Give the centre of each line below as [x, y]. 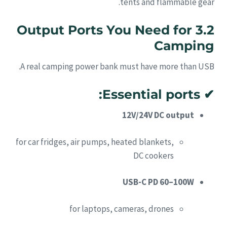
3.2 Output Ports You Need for [104, 30]
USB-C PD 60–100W [158, 182]
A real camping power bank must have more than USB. [117, 67]
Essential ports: [151, 94]
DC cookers [154, 155]
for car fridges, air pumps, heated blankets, [95, 142]
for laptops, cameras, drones [122, 209]
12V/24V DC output [158, 115]
